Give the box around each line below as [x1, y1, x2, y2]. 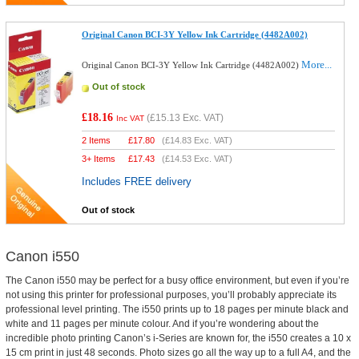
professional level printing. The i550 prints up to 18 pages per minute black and [5, 304, 349, 315]
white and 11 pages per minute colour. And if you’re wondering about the [5, 318, 319, 329]
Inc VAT [116, 114, 145, 123]
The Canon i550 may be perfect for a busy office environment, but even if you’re [5, 275, 349, 286]
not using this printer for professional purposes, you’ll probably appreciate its [5, 289, 337, 301]
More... [301, 58, 333, 71]
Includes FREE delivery [82, 175, 192, 188]
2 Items [82, 135, 111, 145]
